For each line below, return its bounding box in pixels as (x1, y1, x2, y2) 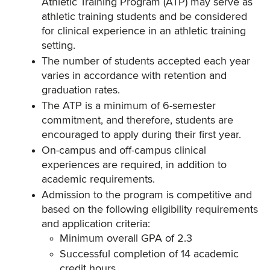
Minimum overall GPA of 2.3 (60, 233, 192, 244)
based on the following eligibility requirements (42, 204, 258, 215)
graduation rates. (42, 85, 120, 96)
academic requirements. (42, 174, 155, 185)
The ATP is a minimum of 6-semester (42, 101, 216, 111)
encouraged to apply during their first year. (42, 130, 241, 140)
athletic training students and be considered (42, 11, 247, 22)
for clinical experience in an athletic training (42, 26, 246, 37)
